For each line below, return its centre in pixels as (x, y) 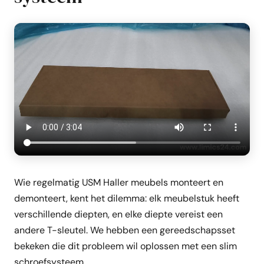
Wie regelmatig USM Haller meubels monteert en (119, 182)
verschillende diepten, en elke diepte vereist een (118, 214)
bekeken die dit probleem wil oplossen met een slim (126, 246)
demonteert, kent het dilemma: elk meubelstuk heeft (127, 198)
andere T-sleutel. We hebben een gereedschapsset (125, 230)
